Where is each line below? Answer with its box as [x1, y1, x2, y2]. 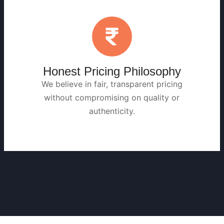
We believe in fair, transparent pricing [41, 78, 182, 89]
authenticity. [88, 105, 135, 116]
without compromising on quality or [44, 92, 180, 102]
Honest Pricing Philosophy [42, 64, 181, 78]
